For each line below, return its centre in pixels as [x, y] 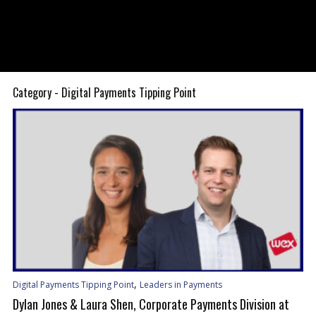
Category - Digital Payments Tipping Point [104, 92]
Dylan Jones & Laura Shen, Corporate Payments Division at [151, 304]
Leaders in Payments [181, 285]
